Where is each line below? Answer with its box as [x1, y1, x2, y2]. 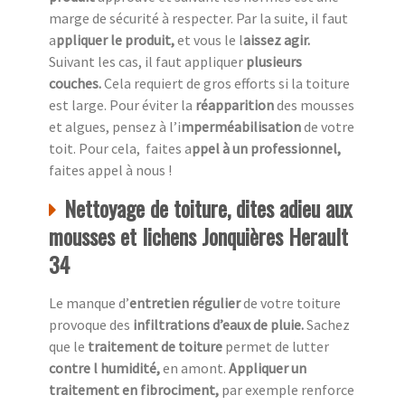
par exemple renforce [221, 381, 354, 400]
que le [49, 337, 88, 356]
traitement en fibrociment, [49, 381, 221, 400]
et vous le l [177, 31, 243, 50]
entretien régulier [129, 294, 243, 313]
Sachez [306, 316, 350, 334]
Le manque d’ [49, 294, 129, 313]
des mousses [274, 96, 354, 115]
